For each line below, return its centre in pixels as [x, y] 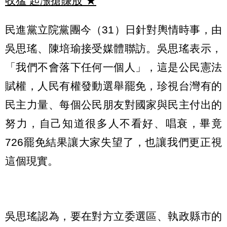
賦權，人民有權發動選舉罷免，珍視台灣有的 [113, 86]
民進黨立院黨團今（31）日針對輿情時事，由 [113, 30]
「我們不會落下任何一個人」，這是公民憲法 [113, 67]
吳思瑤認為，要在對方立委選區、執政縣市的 [113, 216]
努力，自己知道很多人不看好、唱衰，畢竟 [113, 124]
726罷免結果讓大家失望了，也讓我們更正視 [113, 142]
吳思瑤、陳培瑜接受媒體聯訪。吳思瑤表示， [113, 49]
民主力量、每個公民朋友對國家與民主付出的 [113, 105]
